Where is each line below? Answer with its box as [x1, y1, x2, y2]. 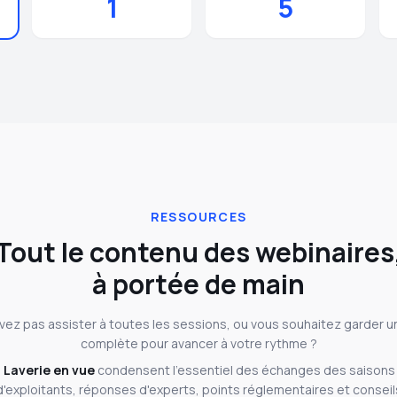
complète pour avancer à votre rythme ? [80, 335, 317, 353]
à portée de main [92, 266, 305, 303]
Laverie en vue [3, 362, 95, 379]
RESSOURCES [150, 208, 247, 226]
